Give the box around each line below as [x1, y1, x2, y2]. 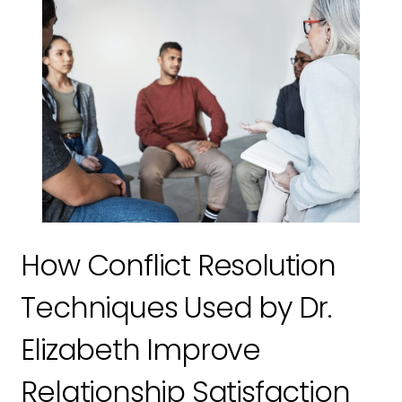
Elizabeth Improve [21, 329, 261, 371]
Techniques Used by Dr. [21, 287, 332, 328]
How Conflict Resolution [21, 245, 336, 286]
